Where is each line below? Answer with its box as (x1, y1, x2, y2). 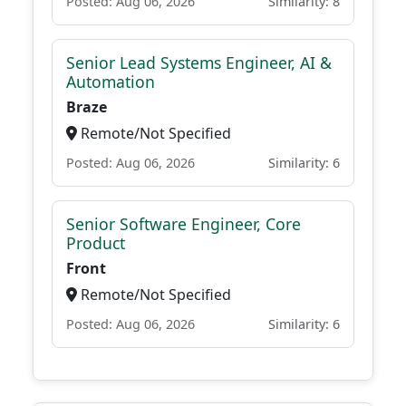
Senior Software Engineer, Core (66, 213, 301, 235)
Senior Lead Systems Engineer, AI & (66, 52, 332, 73)
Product (66, 232, 125, 254)
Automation (66, 71, 155, 92)
